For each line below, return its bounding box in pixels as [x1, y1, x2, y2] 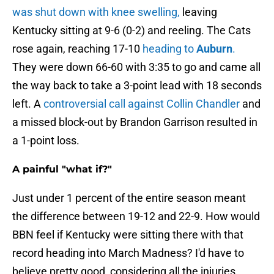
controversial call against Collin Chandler [43, 97, 242, 111]
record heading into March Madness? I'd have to [12, 246, 244, 260]
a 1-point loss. [12, 134, 80, 147]
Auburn [196, 42, 232, 56]
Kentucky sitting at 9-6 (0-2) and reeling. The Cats [12, 24, 251, 37]
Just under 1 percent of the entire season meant [12, 191, 246, 205]
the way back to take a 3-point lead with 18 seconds [12, 79, 262, 92]
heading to [143, 42, 196, 56]
